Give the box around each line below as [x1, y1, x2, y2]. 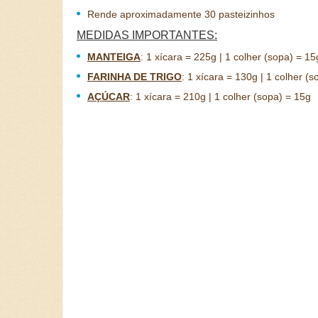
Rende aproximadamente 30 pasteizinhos [87, 9, 275, 20]
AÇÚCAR [87, 91, 130, 102]
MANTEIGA [87, 51, 141, 62]
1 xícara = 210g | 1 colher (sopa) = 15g [136, 91, 311, 102]
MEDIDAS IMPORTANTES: [77, 29, 217, 41]
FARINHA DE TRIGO [87, 71, 182, 82]
